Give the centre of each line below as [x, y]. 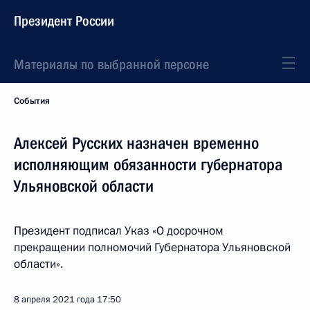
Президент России [64, 21]
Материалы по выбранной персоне [111, 64]
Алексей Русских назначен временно [136, 143]
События [32, 101]
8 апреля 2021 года [54, 300]
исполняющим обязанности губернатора [148, 165]
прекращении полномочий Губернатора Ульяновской [152, 247]
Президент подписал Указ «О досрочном [119, 231]
